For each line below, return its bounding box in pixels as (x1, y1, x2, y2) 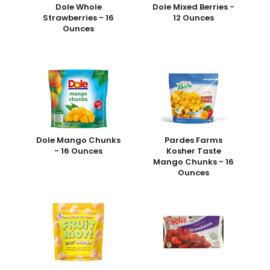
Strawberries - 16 (43, 12, 115, 24)
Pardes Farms (165, 134, 223, 146)
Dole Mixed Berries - (152, 1, 235, 13)
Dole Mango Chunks (36, 134, 121, 146)
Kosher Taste (166, 145, 221, 157)
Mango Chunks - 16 (153, 156, 234, 168)
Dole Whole (55, 1, 102, 13)
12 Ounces (173, 12, 215, 24)
